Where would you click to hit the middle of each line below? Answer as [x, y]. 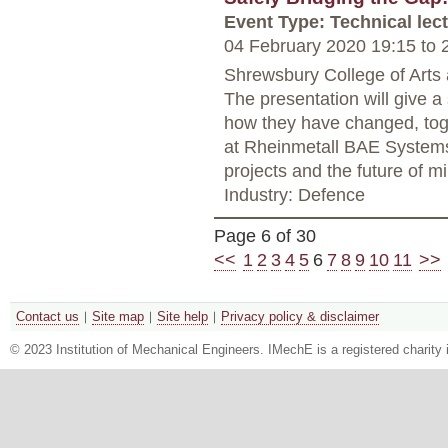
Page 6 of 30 [265, 235]
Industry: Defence [294, 194]
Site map [118, 316]
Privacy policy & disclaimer [300, 316]
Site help [182, 316]
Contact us [47, 316]
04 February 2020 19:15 [322, 45]
